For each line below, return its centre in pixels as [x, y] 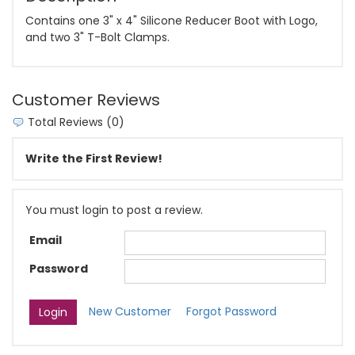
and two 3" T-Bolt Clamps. [97, 37]
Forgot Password [231, 312]
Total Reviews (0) [74, 122]
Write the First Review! [94, 158]
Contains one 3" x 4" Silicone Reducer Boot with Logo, [172, 20]
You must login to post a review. [114, 210]
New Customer [130, 312]
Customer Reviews [86, 99]
